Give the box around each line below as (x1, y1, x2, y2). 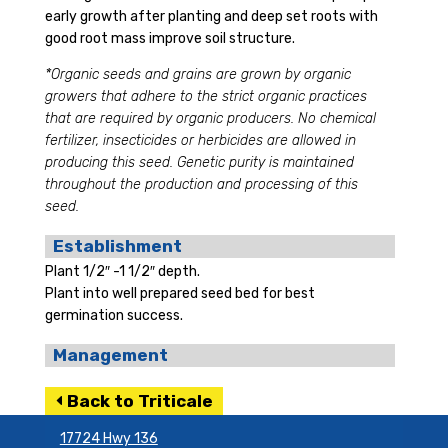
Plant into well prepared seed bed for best (44, 285, 315, 302)
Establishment (52, 236, 182, 256)
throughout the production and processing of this (44, 176, 358, 193)
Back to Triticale (66, 391, 213, 411)
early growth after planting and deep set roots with (44, 8, 378, 25)
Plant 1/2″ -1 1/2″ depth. (44, 263, 200, 280)
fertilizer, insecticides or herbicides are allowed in (44, 132, 356, 149)
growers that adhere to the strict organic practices (44, 88, 367, 105)
